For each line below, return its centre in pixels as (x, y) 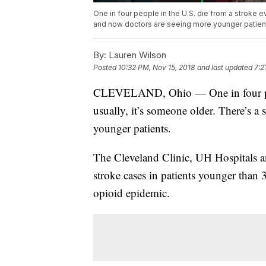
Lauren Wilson (136, 55)
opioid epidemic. (133, 193)
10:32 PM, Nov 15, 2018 (156, 68)
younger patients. (134, 128)
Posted (106, 68)
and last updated (225, 68)
